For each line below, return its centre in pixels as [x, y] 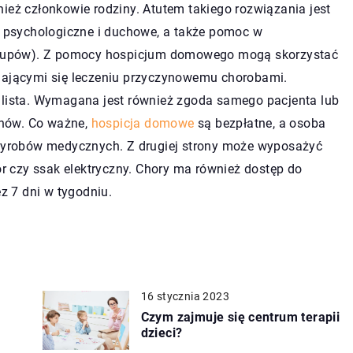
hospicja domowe [143, 123]
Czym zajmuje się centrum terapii [240, 317]
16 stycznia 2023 [185, 296]
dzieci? [162, 333]
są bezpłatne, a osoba [260, 123]
